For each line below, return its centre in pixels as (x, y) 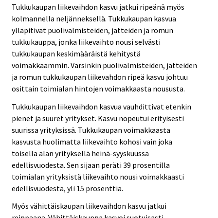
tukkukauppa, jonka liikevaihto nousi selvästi (86, 42)
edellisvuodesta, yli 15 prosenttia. (67, 188)
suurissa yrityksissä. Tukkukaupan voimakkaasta (91, 130)
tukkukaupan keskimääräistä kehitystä (76, 53)
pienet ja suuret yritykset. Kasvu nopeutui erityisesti (98, 118)
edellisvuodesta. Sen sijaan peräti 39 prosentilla (91, 165)
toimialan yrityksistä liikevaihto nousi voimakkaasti (98, 176)
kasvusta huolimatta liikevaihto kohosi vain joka (92, 141)
